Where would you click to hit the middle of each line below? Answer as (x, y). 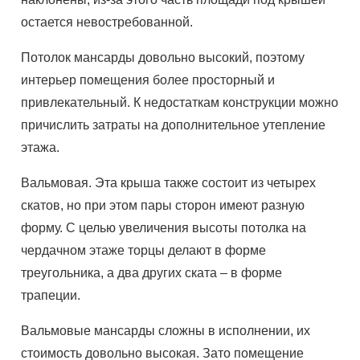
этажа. (41, 147)
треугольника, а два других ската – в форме (152, 273)
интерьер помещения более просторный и (148, 80)
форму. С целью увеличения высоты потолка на (164, 228)
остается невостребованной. (107, 22)
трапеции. (51, 295)
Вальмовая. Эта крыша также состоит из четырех (169, 183)
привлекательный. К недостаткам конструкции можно (180, 102)
